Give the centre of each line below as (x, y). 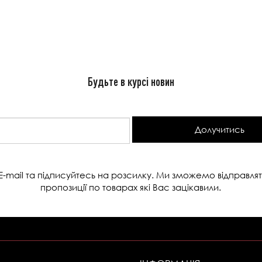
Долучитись (220, 129)
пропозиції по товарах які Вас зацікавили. (131, 187)
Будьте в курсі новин (131, 82)
